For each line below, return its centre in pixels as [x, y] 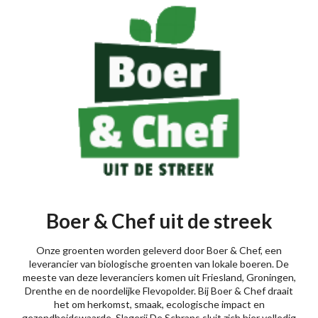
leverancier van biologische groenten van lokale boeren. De [159, 264]
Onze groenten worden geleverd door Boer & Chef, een [159, 251]
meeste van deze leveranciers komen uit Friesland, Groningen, [159, 278]
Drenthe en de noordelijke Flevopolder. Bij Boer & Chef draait [159, 291]
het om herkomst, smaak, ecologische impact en [159, 305]
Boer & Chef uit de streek [159, 221]
